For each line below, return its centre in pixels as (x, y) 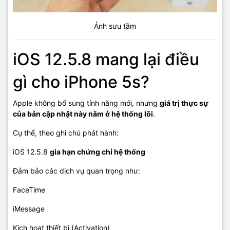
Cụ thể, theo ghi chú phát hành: (66, 133)
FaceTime (29, 190)
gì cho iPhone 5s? (81, 82)
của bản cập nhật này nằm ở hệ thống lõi (83, 114)
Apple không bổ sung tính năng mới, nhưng (86, 103)
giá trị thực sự (184, 103)
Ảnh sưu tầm (115, 26)
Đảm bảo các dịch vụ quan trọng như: (76, 171)
